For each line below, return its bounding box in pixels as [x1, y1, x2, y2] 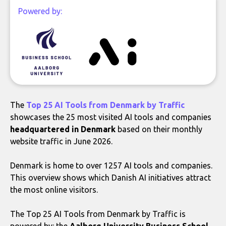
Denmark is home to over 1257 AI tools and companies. [10, 160, 212, 170]
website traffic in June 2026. [10, 136, 112, 146]
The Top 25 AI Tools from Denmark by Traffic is [10, 209, 186, 218]
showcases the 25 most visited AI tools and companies [10, 112, 211, 122]
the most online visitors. [10, 185, 98, 194]
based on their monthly [116, 124, 202, 134]
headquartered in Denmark [10, 124, 116, 134]
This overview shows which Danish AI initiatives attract [10, 173, 211, 182]
